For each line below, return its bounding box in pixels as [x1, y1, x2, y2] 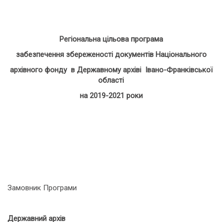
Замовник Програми [7, 183, 77, 192]
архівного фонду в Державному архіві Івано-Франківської [9, 65, 213, 74]
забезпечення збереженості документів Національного [15, 50, 207, 59]
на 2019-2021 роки [79, 91, 143, 100]
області [98, 76, 124, 85]
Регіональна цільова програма [59, 35, 163, 44]
